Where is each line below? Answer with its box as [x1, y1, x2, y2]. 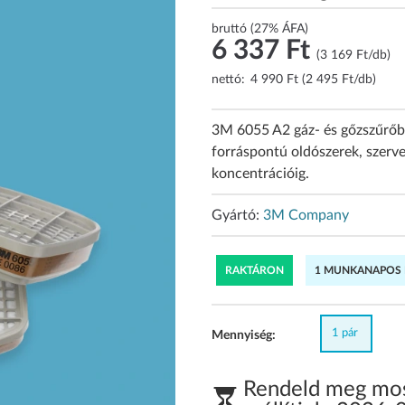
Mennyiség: [212, 329, 276, 343]
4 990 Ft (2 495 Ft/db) [250, 73, 376, 87]
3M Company [263, 208, 349, 223]
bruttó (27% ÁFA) [212, 23, 308, 36]
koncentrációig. [212, 166, 309, 182]
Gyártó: [212, 208, 263, 223]
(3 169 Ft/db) [316, 49, 391, 62]
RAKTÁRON [225, 265, 284, 277]
